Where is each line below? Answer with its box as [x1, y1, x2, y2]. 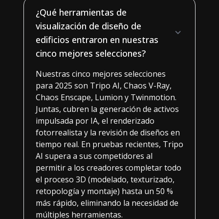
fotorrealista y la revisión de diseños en [36, 127, 180, 138]
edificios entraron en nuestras [36, 33, 158, 45]
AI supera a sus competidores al [36, 150, 153, 161]
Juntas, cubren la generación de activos [36, 103, 179, 114]
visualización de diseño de [36, 20, 141, 32]
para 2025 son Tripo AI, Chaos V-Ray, [36, 80, 172, 91]
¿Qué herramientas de [36, 6, 127, 18]
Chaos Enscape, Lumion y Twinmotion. [36, 91, 176, 103]
